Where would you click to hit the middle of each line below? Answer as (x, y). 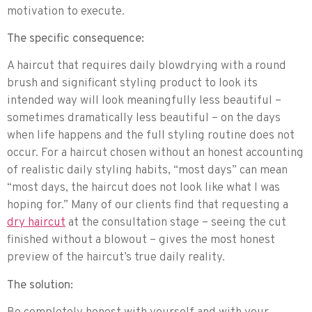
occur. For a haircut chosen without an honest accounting (155, 154)
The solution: (40, 285)
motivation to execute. (66, 11)
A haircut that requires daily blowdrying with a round (147, 67)
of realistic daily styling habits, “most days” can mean (147, 171)
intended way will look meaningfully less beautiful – (144, 101)
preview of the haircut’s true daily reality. (116, 258)
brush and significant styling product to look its (132, 84)
